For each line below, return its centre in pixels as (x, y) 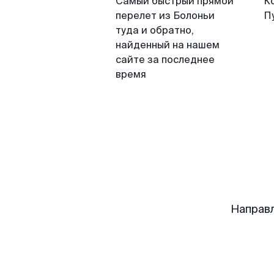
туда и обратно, (155, 30)
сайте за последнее (165, 60)
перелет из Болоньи (165, 16)
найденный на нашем (168, 45)
